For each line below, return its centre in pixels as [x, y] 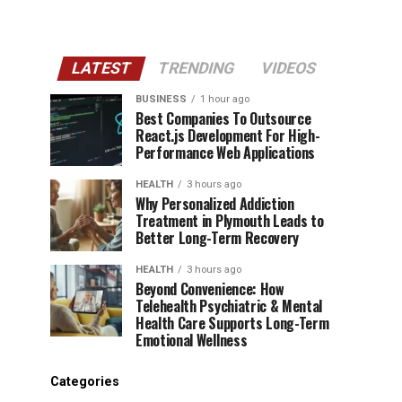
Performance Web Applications [226, 153]
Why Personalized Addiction [215, 204]
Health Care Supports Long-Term [232, 323]
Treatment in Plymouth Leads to [230, 221]
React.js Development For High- [228, 135]
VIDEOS [288, 68]
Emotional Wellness [192, 340]
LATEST [101, 68]
